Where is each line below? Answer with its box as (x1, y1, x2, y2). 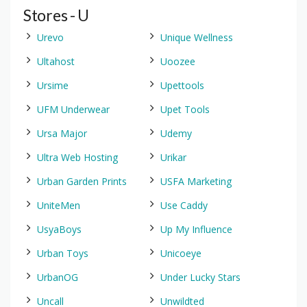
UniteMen (37, 199, 80, 212)
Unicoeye (160, 247, 201, 260)
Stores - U (23, 5, 89, 25)
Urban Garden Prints (37, 175, 127, 188)
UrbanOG (37, 271, 78, 284)
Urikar (160, 151, 186, 164)
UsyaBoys (37, 223, 82, 236)
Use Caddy (160, 199, 208, 212)
